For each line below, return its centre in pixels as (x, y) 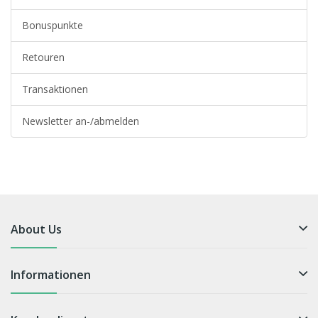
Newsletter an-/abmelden (81, 121)
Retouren (43, 57)
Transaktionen (55, 89)
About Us (36, 229)
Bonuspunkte (53, 25)
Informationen (51, 275)
